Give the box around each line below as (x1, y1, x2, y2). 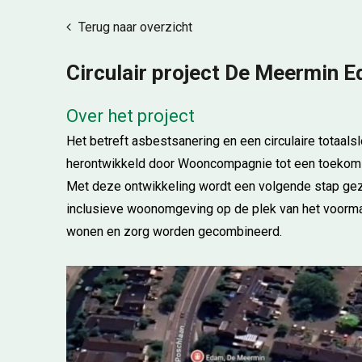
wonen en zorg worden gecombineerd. (66, 224, 282, 239)
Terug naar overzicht (75, 19, 192, 35)
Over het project (66, 106, 195, 126)
